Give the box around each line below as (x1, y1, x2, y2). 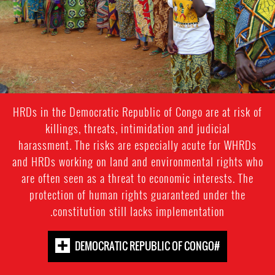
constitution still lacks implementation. (53, 203, 225, 219)
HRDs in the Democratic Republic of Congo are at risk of (13, 104, 262, 120)
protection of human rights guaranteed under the (29, 187, 246, 203)
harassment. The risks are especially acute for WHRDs (18, 137, 257, 153)
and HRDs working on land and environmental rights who (12, 153, 263, 169)
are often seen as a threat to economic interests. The (21, 170, 254, 186)
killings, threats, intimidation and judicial (45, 120, 230, 136)
